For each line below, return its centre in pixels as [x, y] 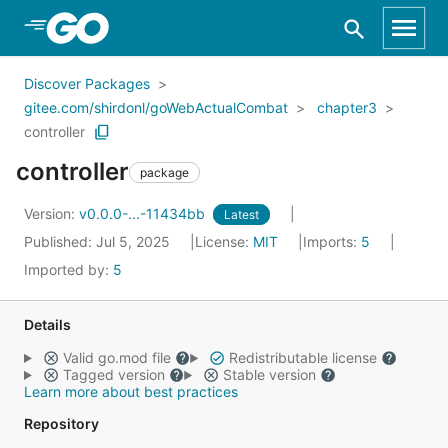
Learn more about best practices [131, 391]
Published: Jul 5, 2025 [99, 241]
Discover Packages [87, 83]
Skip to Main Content [121, 27]
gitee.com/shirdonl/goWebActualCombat [156, 107]
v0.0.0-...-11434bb [144, 213]
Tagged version [113, 374]
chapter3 [347, 107]
